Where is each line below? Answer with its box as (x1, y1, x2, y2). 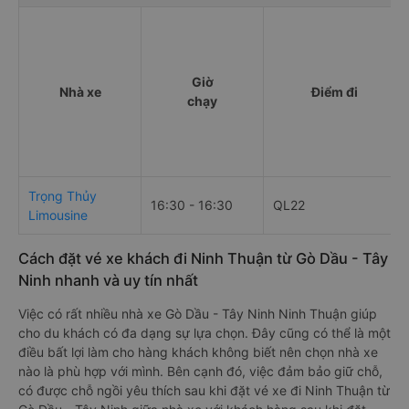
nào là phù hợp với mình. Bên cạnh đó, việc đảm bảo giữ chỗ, (18, 363, 383, 380)
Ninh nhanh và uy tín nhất (18, 271, 198, 290)
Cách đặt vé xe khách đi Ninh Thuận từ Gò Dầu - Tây (18, 249, 388, 268)
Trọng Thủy (28, 188, 97, 204)
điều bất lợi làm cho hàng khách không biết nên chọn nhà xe (18, 344, 378, 361)
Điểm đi (311, 84, 358, 100)
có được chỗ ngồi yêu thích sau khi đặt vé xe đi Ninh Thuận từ (18, 383, 390, 399)
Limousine (28, 207, 88, 224)
